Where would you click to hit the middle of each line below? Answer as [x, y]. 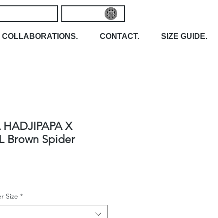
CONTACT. [119, 36]
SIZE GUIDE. [184, 36]
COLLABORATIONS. [40, 36]
